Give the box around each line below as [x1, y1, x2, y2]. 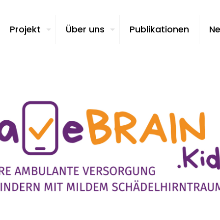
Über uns [65, 23, 105, 35]
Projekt [9, 23, 41, 35]
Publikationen [129, 23, 189, 35]
